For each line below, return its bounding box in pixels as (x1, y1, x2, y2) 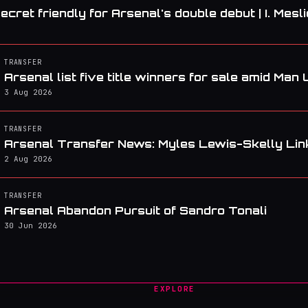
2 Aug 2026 (4, 154, 52, 164)
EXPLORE (154, 284, 195, 294)
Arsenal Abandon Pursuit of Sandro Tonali (4, 203, 267, 217)
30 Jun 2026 (4, 221, 57, 230)
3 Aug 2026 (4, 87, 52, 97)
